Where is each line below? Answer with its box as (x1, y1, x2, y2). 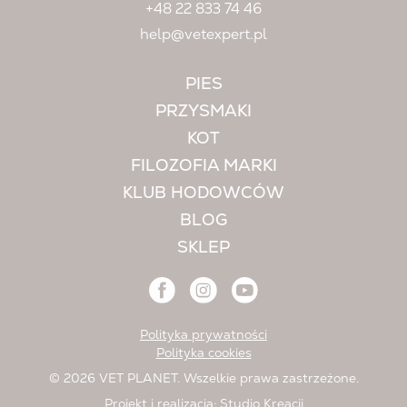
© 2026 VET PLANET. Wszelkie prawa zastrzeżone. (48, 369, 359, 386)
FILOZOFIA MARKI (130, 154, 277, 176)
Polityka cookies (155, 343, 252, 361)
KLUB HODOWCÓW (123, 182, 284, 203)
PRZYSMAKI (155, 100, 252, 122)
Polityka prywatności (140, 325, 267, 342)
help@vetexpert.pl (140, 25, 267, 45)
